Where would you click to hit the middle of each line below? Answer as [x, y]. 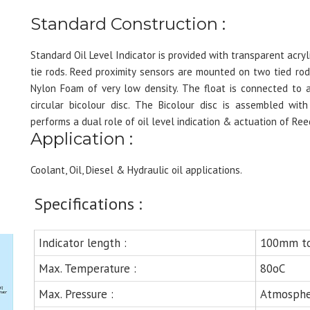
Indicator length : [83, 243]
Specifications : [88, 204]
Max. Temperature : [88, 268]
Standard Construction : [128, 24]
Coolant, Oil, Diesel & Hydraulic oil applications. [136, 170]
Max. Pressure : [76, 294]
